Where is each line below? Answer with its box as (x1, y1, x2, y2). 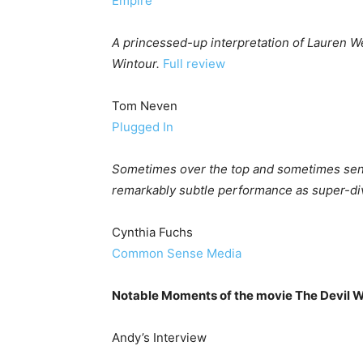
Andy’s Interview (112, 330, 207, 346)
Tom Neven (112, 98, 177, 114)
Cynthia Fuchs (112, 224, 193, 241)
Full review (163, 56, 225, 72)
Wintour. (112, 56, 160, 72)
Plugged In (112, 119, 173, 135)
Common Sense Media (112, 246, 241, 262)
